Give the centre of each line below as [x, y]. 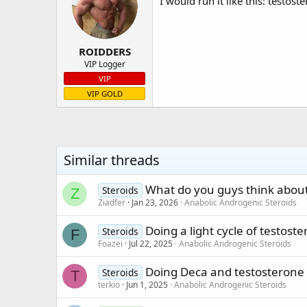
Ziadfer [112, 202]
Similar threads [112, 160]
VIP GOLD [105, 93]
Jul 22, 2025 [151, 243]
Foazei [110, 243]
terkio [109, 284]
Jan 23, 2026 [155, 202]
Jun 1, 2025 [147, 284]
